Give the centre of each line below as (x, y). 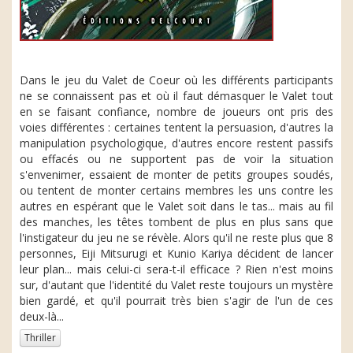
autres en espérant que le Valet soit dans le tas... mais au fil (176, 206)
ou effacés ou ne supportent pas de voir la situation (176, 159)
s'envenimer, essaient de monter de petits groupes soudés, (176, 175)
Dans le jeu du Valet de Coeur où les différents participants (176, 80)
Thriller (40, 338)
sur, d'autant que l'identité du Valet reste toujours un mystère (176, 285)
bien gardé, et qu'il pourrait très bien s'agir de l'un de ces (176, 301)
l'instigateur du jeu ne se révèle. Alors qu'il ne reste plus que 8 (176, 238)
